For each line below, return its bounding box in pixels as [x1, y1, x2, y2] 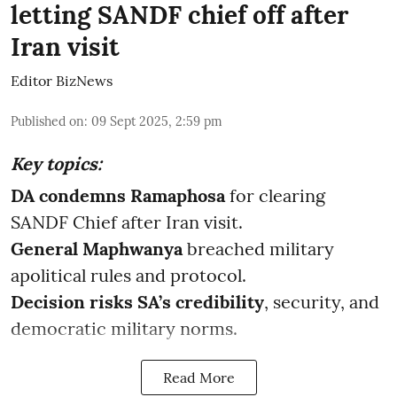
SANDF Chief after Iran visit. [11, 210, 243, 233]
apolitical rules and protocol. [11, 263, 246, 286]
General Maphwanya [11, 237, 183, 260]
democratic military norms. [11, 316, 237, 339]
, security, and [264, 290, 379, 313]
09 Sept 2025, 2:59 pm [91, 113, 222, 129]
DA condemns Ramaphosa [11, 183, 225, 206]
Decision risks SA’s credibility [11, 290, 264, 313]
